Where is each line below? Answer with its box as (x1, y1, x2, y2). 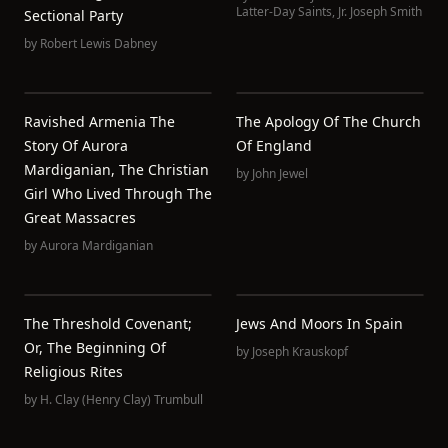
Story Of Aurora (24, 136, 128, 155)
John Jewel (252, 165, 308, 182)
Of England (236, 136, 312, 155)
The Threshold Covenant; (24, 314, 192, 333)
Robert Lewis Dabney (40, 35, 157, 52)
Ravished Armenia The (24, 112, 175, 131)
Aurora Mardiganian (40, 237, 153, 254)
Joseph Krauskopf (252, 343, 348, 360)
